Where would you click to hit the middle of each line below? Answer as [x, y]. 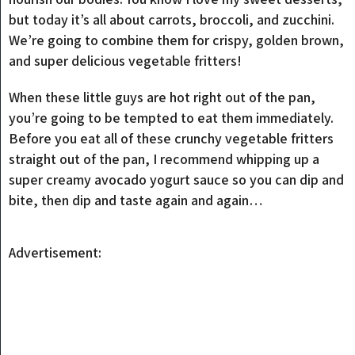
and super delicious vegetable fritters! [126, 61]
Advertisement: [55, 252]
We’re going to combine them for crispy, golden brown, [177, 40]
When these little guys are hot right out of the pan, [162, 97]
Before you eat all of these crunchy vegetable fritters [172, 138]
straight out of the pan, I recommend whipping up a [164, 159]
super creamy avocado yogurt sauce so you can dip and [177, 179]
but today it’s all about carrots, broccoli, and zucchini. [172, 19]
